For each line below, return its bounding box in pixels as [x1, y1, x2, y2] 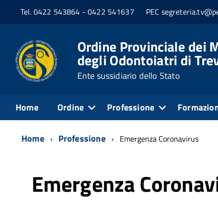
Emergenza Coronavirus [119, 132, 199, 145]
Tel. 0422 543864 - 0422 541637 [20, 6, 136, 18]
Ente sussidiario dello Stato [77, 69, 180, 82]
